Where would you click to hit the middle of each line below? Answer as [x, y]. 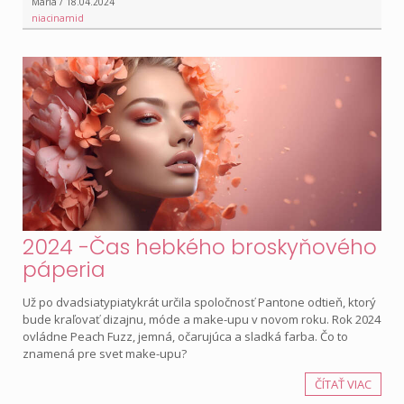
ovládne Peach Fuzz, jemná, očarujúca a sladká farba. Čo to [185, 337]
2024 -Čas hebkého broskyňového [200, 247]
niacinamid [58, 18]
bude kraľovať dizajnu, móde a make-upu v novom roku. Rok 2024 [202, 320]
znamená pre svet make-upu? [105, 354]
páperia [64, 270]
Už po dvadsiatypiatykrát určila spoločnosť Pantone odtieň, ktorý [199, 303]
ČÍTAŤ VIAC [343, 385]
